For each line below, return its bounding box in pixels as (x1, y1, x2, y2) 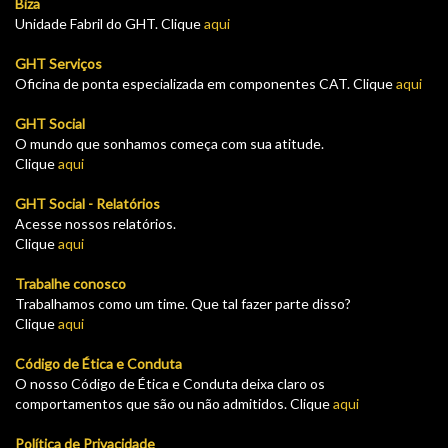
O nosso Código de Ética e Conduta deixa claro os (15, 374, 325, 392)
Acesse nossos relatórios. (15, 214, 176, 232)
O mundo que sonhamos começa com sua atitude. (15, 134, 324, 152)
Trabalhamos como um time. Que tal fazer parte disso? (15, 294, 351, 312)
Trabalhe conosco (15, 274, 126, 292)
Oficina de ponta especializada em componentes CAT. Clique (15, 74, 396, 92)
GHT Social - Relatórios (15, 194, 160, 212)
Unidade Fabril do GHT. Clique (15, 14, 201, 32)
